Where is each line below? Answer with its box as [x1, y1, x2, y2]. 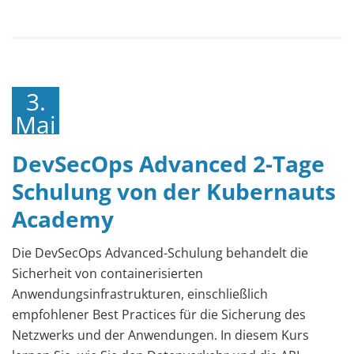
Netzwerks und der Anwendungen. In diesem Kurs [12, 326, 309, 344]
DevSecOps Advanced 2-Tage [12, 148, 325, 179]
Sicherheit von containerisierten [12, 264, 203, 282]
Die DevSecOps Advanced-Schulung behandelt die [12, 243, 308, 262]
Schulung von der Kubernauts [12, 175, 336, 206]
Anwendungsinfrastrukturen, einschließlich [12, 284, 268, 303]
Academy [12, 203, 114, 234]
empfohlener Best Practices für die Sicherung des [12, 305, 306, 323]
